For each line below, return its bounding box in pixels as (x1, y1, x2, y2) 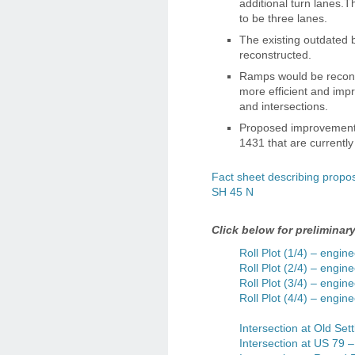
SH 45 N (212, 186, 254, 198)
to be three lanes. (239, 13, 327, 25)
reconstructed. (239, 49, 311, 61)
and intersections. (239, 101, 328, 113)
